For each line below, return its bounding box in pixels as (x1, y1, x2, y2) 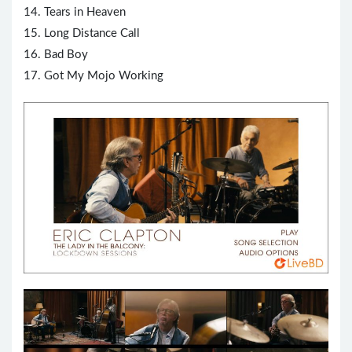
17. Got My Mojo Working (24, 70, 163, 82)
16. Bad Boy (24, 49, 88, 61)
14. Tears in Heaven (24, 6, 126, 19)
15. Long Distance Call (24, 27, 140, 40)
